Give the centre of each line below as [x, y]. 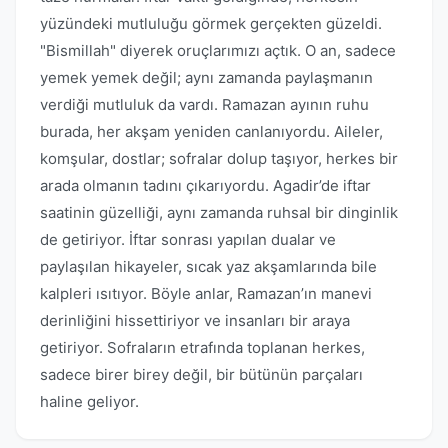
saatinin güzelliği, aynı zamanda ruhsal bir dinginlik [219, 212]
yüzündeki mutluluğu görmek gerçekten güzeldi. [211, 23]
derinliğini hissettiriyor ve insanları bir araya [195, 320]
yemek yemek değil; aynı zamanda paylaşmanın [206, 77]
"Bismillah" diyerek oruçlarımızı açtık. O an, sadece [218, 50]
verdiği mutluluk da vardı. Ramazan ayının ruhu [204, 104]
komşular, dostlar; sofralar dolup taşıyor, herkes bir [219, 158]
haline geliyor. [89, 401]
